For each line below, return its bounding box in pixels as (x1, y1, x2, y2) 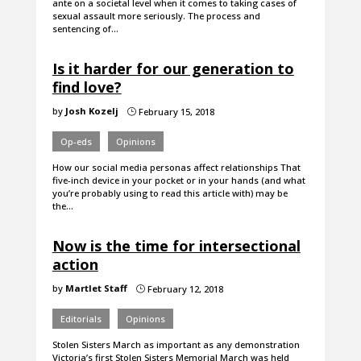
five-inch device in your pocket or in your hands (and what (52, 174, 305, 187)
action (52, 255, 98, 275)
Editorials (60, 313, 102, 326)
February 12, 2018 (144, 283, 223, 296)
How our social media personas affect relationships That (52, 161, 301, 174)
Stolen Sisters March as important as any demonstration (52, 338, 300, 351)
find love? (52, 77, 122, 98)
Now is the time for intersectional (52, 236, 301, 256)
